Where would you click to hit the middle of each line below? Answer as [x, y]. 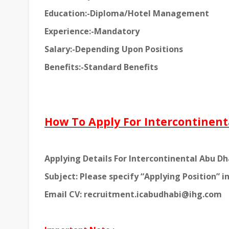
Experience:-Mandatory [92, 31]
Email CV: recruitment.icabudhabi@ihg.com [133, 194]
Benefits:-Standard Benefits [101, 67]
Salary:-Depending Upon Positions [114, 49]
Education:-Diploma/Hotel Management [127, 14]
